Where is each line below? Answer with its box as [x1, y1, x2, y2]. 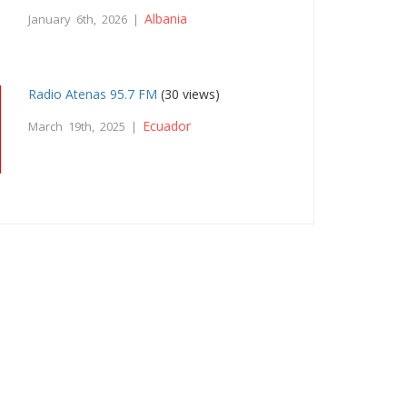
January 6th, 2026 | [28, 11, 145, 28]
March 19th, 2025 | [28, 117, 144, 134]
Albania [144, 10, 188, 28]
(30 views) [157, 84, 221, 103]
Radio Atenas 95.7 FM [28, 84, 158, 103]
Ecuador [143, 116, 192, 134]
